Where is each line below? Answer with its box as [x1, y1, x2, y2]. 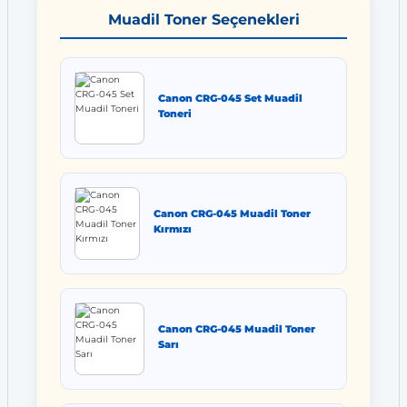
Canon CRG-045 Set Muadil [158, 91, 303, 104]
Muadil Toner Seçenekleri [107, 10, 300, 29]
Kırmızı [154, 222, 193, 235]
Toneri [158, 106, 193, 120]
